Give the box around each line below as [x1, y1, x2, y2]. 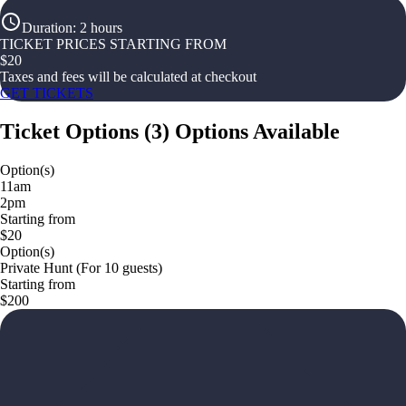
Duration [22, 20, 72, 35]
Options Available [175, 119, 340, 143]
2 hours [80, 20, 122, 35]
